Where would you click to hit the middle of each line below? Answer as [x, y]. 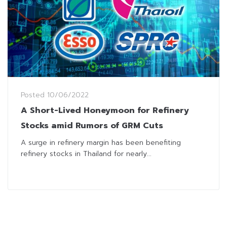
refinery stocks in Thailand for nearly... [86, 154]
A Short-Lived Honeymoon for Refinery [105, 110]
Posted [34, 95]
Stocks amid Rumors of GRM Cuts [92, 125]
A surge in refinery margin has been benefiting [101, 142]
